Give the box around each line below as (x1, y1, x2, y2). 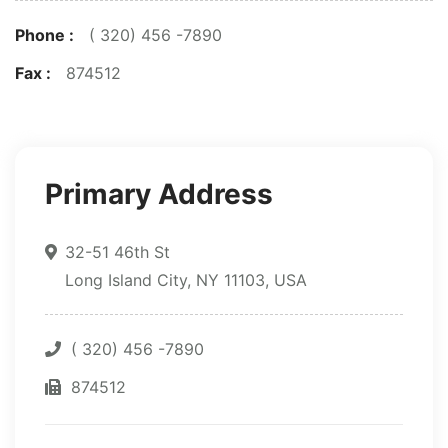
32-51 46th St (65, 242, 170, 263)
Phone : (15, 25, 74, 46)
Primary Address (45, 177, 273, 212)
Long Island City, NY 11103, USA (65, 270, 307, 291)
